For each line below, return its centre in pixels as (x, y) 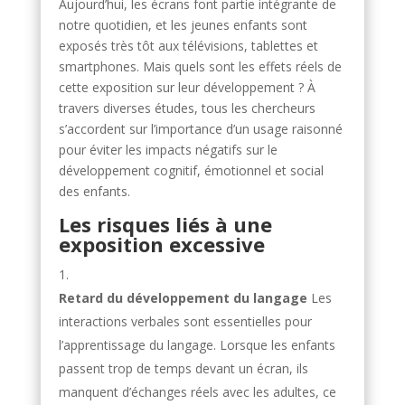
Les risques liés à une (165, 224)
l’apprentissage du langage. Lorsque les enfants (197, 345)
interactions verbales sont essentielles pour (185, 321)
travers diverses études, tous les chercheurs (187, 108)
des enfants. (94, 191)
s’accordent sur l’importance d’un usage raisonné (200, 129)
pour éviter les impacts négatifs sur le (168, 150)
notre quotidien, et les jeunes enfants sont (183, 25)
